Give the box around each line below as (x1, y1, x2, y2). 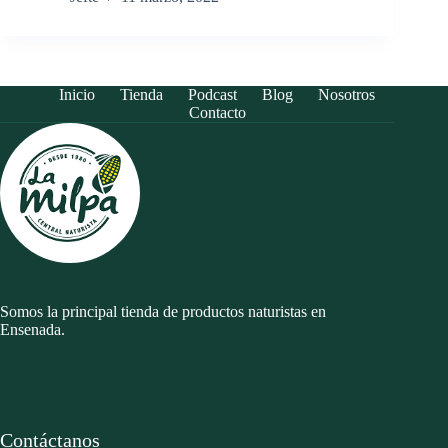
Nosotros (318, 86, 376, 104)
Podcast (188, 86, 238, 104)
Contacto (188, 104, 246, 122)
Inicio (59, 86, 96, 104)
